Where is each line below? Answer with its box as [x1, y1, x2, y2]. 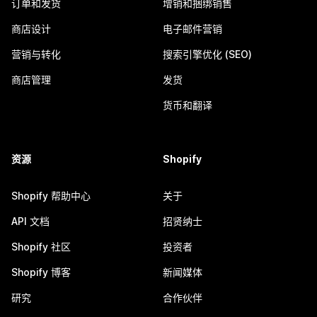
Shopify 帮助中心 [11, 190, 91, 202]
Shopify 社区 [11, 241, 71, 253]
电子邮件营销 [163, 23, 222, 35]
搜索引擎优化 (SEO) [163, 48, 252, 60]
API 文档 [11, 215, 50, 227]
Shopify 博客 [11, 266, 71, 278]
